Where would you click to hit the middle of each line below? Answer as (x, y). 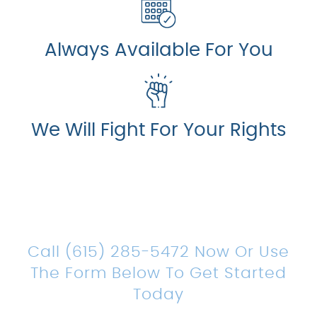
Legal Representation (158, 229)
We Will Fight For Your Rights (158, 131)
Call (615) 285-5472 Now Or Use (158, 253)
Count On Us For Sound (158, 202)
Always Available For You (158, 51)
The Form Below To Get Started (158, 274)
